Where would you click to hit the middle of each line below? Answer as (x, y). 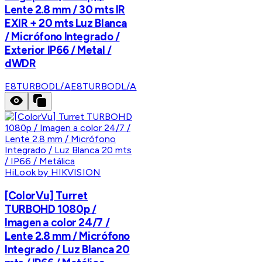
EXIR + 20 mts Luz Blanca (66, 23)
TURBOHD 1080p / (51, 209)
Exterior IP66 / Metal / (58, 50)
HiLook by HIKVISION (53, 173)
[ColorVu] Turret (46, 196)
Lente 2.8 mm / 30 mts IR (65, 9)
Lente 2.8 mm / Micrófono (68, 236)
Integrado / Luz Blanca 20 (67, 250)
